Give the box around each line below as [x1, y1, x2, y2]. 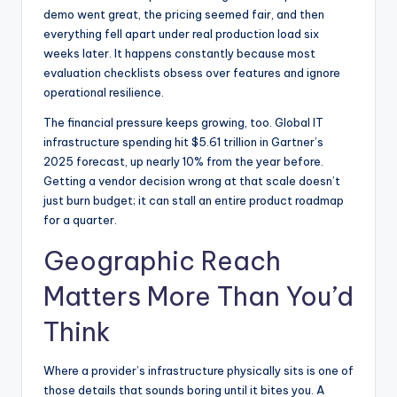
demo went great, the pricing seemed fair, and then [43, 7, 324, 21]
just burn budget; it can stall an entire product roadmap [43, 193, 344, 207]
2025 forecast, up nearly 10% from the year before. [43, 154, 323, 168]
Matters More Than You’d [43, 280, 354, 313]
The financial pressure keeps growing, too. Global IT [43, 115, 323, 129]
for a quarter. [43, 213, 117, 227]
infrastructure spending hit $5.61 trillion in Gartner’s [43, 135, 323, 149]
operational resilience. [43, 85, 164, 99]
